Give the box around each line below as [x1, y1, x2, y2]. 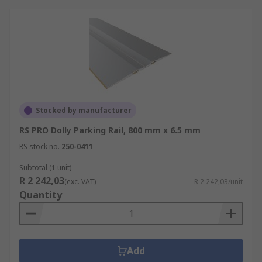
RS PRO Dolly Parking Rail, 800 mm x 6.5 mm [19, 125, 201, 136]
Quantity [19, 188, 62, 201]
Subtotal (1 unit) [19, 163, 71, 173]
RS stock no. [19, 142, 60, 151]
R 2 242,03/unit [194, 177, 243, 187]
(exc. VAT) [64, 177, 96, 187]
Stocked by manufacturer [36, 105, 132, 115]
